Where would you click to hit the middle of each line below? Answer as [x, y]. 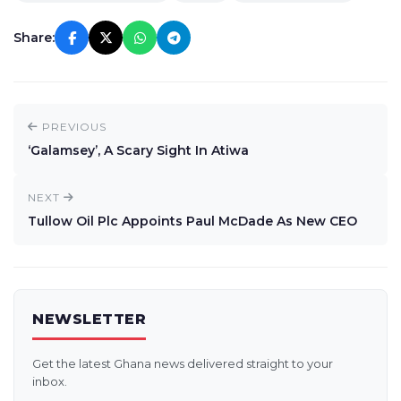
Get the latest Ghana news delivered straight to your [183, 363]
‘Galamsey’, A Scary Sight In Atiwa [138, 150]
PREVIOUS [73, 127]
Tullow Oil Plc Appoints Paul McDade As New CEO [192, 221]
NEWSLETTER [89, 319]
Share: [34, 38]
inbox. [50, 381]
